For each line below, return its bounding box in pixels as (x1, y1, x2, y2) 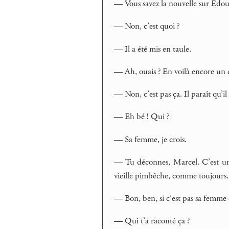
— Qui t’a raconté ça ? (114, 215, 190, 227)
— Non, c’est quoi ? (114, 20, 180, 32)
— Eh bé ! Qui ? (114, 111, 170, 123)
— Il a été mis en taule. (114, 43, 192, 55)
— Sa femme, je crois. (114, 133, 187, 145)
